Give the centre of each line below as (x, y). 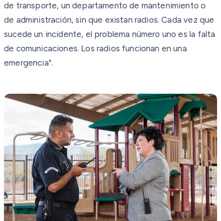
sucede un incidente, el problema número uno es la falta (110, 34)
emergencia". (29, 62)
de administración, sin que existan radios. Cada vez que (109, 19)
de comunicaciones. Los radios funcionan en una (95, 48)
